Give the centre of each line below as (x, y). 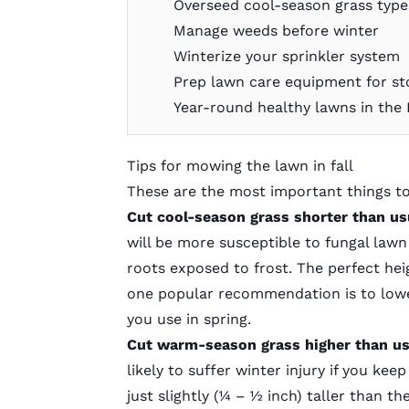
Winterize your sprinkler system (289, 57)
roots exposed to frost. (211, 268)
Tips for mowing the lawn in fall (240, 166)
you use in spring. (191, 320)
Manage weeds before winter (279, 31)
